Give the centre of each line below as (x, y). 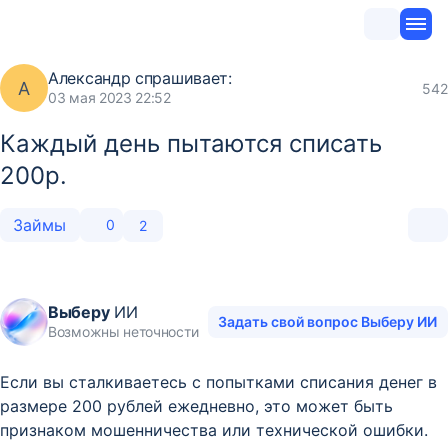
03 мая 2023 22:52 (109, 97)
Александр (89, 78)
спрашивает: (181, 78)
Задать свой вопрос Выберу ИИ (328, 321)
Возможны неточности (123, 331)
